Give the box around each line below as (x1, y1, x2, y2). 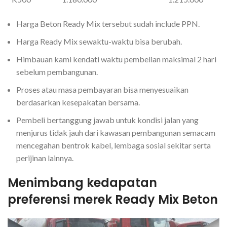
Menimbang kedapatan (8, 174, 157, 192)
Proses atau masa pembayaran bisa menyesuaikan (16, 85, 188, 95)
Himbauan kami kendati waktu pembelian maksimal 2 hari (16, 54, 216, 64)
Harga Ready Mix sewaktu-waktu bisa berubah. (16, 36, 182, 47)
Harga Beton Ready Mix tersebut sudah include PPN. (16, 19, 200, 29)
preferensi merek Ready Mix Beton (8, 191, 218, 208)
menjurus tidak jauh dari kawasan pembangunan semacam (16, 128, 215, 138)
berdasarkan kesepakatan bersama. (16, 97, 140, 107)
